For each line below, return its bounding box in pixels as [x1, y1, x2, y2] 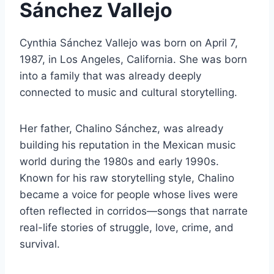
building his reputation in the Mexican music [20, 139, 235, 152]
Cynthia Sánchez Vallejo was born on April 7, [20, 37, 238, 50]
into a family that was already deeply [20, 70, 201, 83]
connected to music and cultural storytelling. [20, 86, 237, 99]
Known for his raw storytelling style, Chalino [20, 172, 234, 185]
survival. [20, 238, 60, 251]
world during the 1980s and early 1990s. [20, 155, 219, 168]
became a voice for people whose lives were [20, 188, 238, 201]
